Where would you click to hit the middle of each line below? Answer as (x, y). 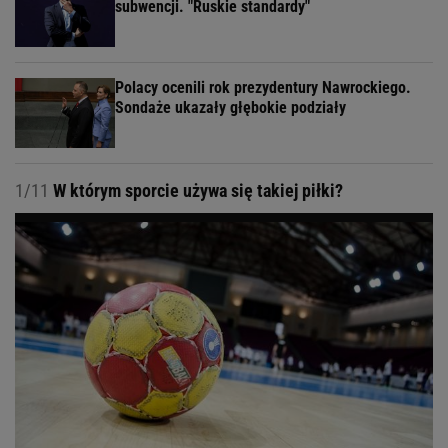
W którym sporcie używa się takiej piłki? (196, 190)
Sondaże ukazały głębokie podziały (230, 107)
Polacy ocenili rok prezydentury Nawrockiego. (263, 87)
